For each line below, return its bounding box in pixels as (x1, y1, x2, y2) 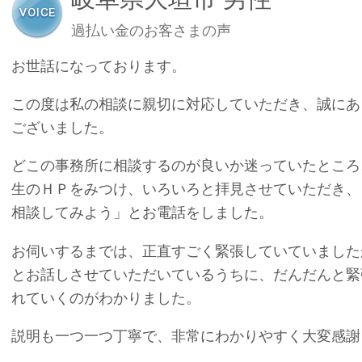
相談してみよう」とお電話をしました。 (11, 204, 273, 221)
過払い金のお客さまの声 (71, 22, 231, 40)
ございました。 (11, 119, 113, 137)
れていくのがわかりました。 (11, 288, 200, 306)
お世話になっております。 (11, 57, 186, 74)
